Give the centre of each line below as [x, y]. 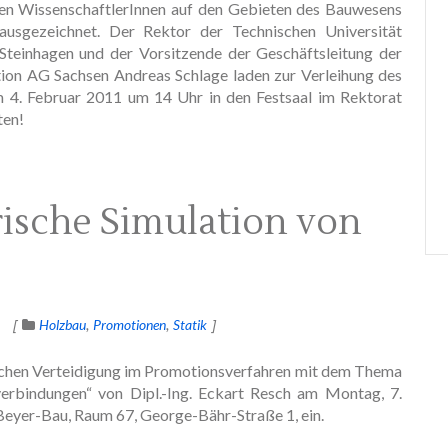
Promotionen [129, 324]
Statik [190, 324]
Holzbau [62, 324]
